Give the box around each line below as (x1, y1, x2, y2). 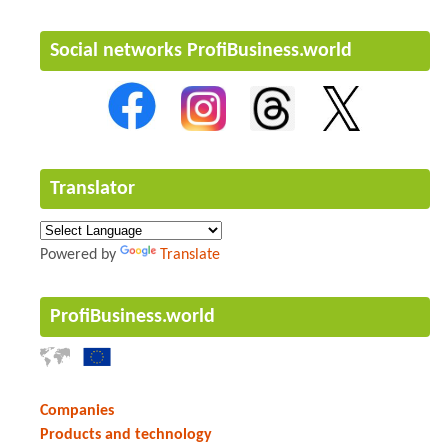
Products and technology (40, 426, 212, 443)
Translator (50, 178, 135, 199)
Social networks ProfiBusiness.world (50, 40, 352, 61)
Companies (40, 402, 114, 419)
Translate (160, 246, 220, 263)
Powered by (40, 246, 120, 263)
